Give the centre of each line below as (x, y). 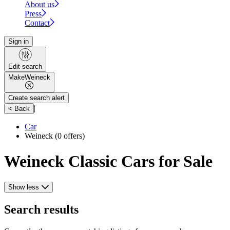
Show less (24, 187)
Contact (37, 23)
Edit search (25, 67)
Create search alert (36, 98)
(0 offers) (69, 136)
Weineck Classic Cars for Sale (108, 161)
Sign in (18, 42)
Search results (41, 209)
